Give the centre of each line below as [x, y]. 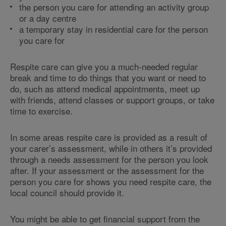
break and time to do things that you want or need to [108, 77]
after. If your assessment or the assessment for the [107, 170]
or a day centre [48, 18]
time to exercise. [41, 111]
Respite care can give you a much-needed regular [104, 66]
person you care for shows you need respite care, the [111, 181]
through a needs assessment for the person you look [109, 159]
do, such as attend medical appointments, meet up [105, 89]
